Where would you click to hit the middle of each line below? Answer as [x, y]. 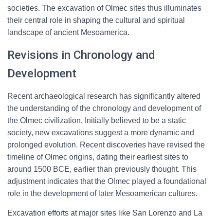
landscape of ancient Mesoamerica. [68, 32]
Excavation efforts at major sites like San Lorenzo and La [105, 213]
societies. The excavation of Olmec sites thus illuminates [104, 8]
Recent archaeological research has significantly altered [104, 96]
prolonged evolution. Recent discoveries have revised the [106, 145]
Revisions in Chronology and [81, 55]
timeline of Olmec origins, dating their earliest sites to [98, 157]
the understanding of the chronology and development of [104, 108]
